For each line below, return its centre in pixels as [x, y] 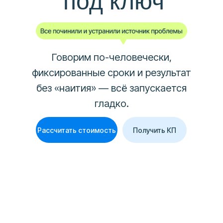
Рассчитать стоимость [77, 130]
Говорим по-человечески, [111, 57]
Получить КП [155, 130]
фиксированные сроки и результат [111, 73]
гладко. [111, 104]
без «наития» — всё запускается [111, 88]
